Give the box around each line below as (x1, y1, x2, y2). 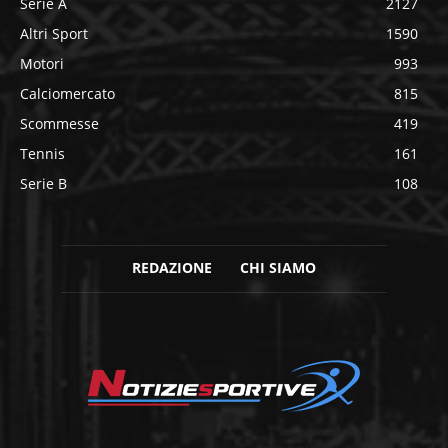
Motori (20, 54, 64, 74)
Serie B (20, 174, 67, 194)
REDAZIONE (132, 258, 212, 278)
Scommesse (20, 114, 99, 134)
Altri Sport (20, 24, 88, 44)
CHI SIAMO (240, 258, 316, 278)
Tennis (20, 144, 65, 164)
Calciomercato (20, 84, 115, 104)
